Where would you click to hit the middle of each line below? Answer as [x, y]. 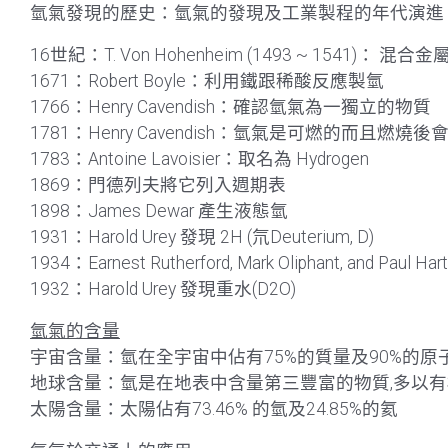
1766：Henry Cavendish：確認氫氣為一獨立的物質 [230, 107]
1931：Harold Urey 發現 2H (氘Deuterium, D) [202, 237]
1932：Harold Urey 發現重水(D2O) [163, 289]
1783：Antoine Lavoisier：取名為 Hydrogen [199, 159]
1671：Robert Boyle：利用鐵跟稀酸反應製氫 [207, 81]
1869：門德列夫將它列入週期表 [158, 185]
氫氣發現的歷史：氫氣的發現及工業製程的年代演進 [237, 13]
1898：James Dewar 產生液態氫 [159, 211]
